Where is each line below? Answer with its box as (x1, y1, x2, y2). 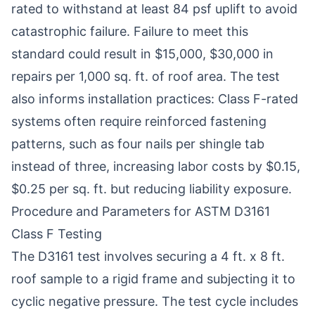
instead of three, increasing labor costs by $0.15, (11, 159, 300, 174)
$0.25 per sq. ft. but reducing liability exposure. (11, 181, 292, 196)
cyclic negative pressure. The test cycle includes (11, 294, 298, 309)
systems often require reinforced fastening (11, 114, 266, 129)
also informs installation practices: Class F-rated (11, 91, 298, 106)
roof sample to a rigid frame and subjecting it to (11, 271, 295, 286)
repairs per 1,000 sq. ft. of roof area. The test (11, 69, 280, 84)
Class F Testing (11, 226, 102, 241)
